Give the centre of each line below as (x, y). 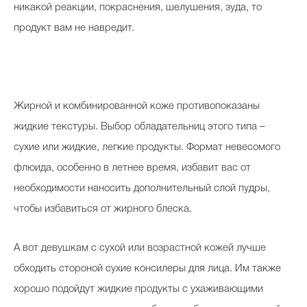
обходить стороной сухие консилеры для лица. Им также (147, 269)
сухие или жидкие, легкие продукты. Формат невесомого (147, 147)
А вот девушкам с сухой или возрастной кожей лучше (140, 248)
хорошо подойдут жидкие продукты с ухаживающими (138, 289)
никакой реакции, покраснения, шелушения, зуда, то (138, 8)
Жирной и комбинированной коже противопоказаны (137, 106)
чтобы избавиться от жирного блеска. (104, 209)
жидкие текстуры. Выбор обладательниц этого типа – (139, 127)
